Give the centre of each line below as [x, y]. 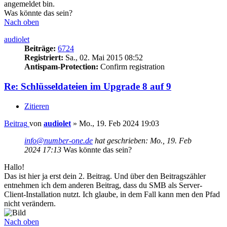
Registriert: [44, 58]
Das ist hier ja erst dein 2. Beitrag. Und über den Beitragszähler [105, 176]
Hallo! [14, 167]
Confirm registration [131, 67]
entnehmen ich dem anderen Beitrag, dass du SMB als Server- [103, 185]
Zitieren [37, 106]
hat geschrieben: [121, 140]
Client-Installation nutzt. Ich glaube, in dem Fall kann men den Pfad [112, 194]
